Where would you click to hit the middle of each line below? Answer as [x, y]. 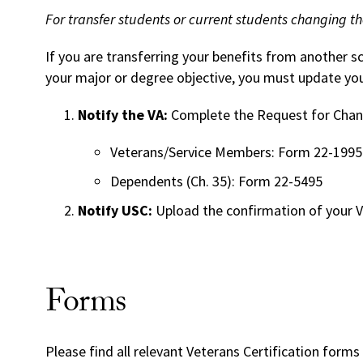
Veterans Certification [254, 352]
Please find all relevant [116, 352]
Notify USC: [115, 211]
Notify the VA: [123, 115]
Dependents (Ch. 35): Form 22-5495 [216, 181]
